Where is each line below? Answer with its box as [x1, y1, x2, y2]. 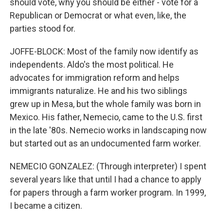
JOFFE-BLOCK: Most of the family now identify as [10, 46, 199, 56]
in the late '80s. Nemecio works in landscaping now [10, 125, 207, 135]
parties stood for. [10, 23, 75, 34]
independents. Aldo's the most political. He [10, 59, 174, 70]
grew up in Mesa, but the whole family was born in [10, 99, 201, 109]
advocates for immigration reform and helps [10, 73, 180, 83]
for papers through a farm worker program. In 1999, [10, 187, 206, 198]
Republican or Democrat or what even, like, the [10, 10, 186, 20]
